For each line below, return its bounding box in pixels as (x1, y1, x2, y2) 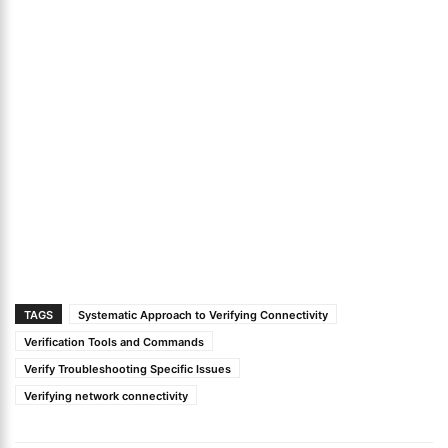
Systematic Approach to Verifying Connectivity (78, 308, 328, 322)
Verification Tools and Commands (24, 335, 204, 349)
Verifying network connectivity (24, 389, 188, 403)
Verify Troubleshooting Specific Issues (24, 362, 231, 376)
